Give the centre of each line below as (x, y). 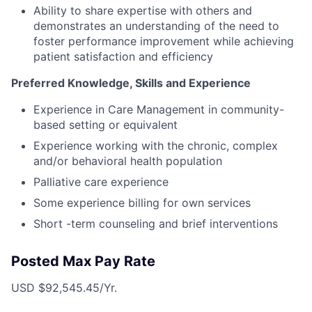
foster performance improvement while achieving (164, 41)
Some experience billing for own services (142, 202)
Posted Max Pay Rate (83, 261)
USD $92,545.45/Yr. (64, 287)
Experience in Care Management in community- (159, 109)
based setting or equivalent (106, 124)
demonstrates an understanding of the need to (156, 25)
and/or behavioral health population (128, 161)
